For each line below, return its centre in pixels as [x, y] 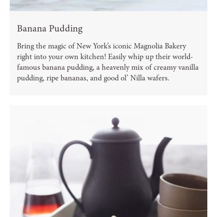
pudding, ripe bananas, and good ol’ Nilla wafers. [93, 78]
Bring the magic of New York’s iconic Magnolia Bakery [101, 46]
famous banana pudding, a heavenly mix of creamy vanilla [108, 68]
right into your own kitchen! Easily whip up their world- [105, 57]
